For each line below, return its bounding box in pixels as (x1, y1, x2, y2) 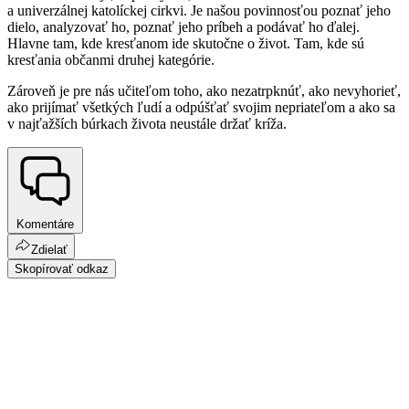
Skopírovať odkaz (15, 261, 109, 276)
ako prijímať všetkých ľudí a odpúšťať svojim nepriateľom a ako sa (7, 100, 395, 116)
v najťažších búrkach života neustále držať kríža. (7, 116, 290, 132)
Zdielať (31, 242, 68, 257)
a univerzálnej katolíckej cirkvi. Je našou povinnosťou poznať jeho (7, 3, 391, 19)
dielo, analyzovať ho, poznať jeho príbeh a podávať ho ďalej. (7, 19, 360, 36)
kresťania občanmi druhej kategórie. (7, 52, 218, 68)
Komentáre (16, 216, 74, 231)
